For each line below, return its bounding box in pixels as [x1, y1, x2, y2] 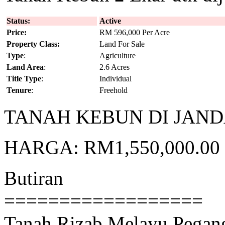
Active [99, 17, 121, 26]
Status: [7, 17, 30, 26]
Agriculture [99, 51, 136, 60]
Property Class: [7, 40, 60, 49]
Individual [99, 74, 132, 83]
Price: [7, 28, 27, 37]
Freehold [99, 86, 128, 95]
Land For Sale [99, 40, 145, 49]
